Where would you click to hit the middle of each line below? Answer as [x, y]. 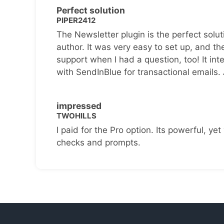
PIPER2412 [76, 20]
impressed [79, 105]
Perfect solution [90, 10]
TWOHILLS [76, 116]
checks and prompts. [98, 142]
